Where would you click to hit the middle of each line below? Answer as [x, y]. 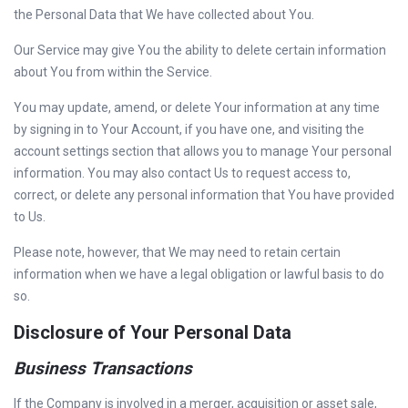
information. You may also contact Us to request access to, [182, 173]
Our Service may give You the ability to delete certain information [200, 50]
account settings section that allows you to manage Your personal [203, 151]
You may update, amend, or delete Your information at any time [197, 107]
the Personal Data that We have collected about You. [164, 15]
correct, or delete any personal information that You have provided [204, 195]
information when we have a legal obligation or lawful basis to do [199, 274]
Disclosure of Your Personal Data [153, 332]
